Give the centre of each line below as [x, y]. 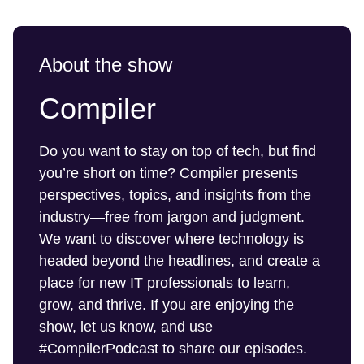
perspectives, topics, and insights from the [175, 195]
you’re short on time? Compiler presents [169, 173]
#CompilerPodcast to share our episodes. [173, 349]
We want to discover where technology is [171, 239]
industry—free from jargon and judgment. [172, 217]
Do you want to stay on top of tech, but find [178, 151]
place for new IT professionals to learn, [165, 283]
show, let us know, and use [126, 327]
